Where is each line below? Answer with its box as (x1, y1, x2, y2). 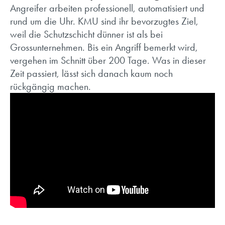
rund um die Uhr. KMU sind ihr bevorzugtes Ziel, (10, 15, 198, 27)
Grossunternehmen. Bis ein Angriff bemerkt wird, (10, 41, 198, 53)
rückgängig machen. (10, 80, 91, 92)
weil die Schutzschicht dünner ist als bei (10, 28, 163, 40)
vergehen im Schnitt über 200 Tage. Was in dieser (10, 54, 206, 66)
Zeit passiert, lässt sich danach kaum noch (10, 67, 173, 79)
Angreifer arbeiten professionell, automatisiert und (10, 2, 204, 14)
